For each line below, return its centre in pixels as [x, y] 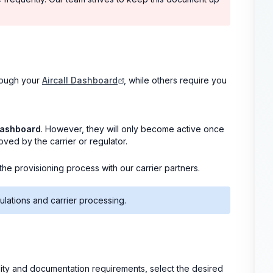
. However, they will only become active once [133, 129]
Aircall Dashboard [80, 80]
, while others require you [175, 80]
